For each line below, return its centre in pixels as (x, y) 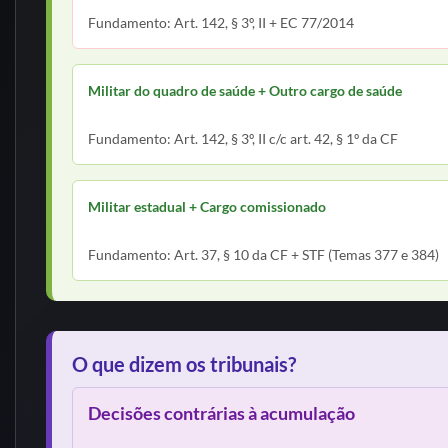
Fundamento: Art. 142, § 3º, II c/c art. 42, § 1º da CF (243, 138)
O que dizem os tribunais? (184, 364)
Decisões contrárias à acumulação (221, 413)
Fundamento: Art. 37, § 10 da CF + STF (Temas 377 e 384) (263, 254)
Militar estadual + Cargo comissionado (207, 206)
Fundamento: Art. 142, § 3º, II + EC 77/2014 (221, 22)
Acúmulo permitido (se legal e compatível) (225, 231)
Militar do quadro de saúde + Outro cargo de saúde (245, 90)
